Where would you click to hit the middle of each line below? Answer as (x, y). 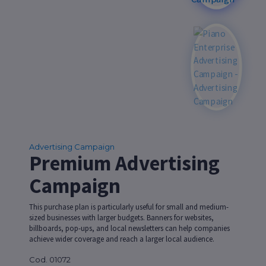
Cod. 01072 (50, 259)
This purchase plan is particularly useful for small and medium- (129, 207)
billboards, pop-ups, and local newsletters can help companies (129, 228)
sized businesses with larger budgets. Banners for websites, (121, 218)
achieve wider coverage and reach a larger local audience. (121, 239)
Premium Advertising (124, 163)
